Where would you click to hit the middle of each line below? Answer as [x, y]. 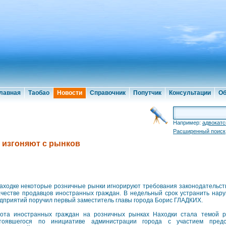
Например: [188, 123]
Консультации [190, 93]
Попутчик [147, 93]
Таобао [39, 93]
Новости [70, 93]
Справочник [108, 93]
